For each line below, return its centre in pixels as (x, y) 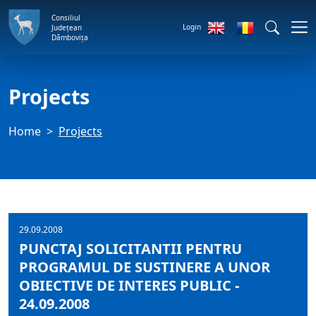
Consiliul (66, 17)
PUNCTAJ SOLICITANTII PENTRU (130, 249)
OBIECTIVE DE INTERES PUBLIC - (129, 285)
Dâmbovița (70, 37)
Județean (67, 27)
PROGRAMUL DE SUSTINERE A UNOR (145, 267)
